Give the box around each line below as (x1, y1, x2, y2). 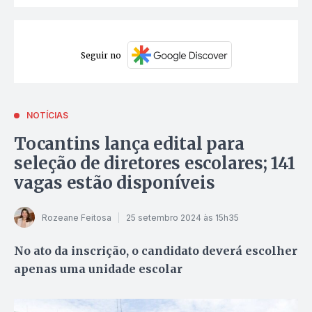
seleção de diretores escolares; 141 (14, 153, 295, 175)
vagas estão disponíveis (14, 172, 215, 194)
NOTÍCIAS (26, 110, 68, 121)
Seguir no (80, 49, 121, 61)
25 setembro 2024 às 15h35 (126, 212, 239, 223)
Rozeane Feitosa (42, 212, 111, 223)
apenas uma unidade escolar (14, 262, 182, 276)
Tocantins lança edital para (14, 133, 244, 155)
